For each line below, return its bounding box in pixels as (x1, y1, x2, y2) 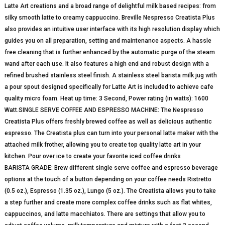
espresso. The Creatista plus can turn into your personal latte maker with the (4, 129, 218, 137)
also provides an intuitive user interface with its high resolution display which (4, 25, 220, 33)
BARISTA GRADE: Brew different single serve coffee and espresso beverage (4, 164, 218, 171)
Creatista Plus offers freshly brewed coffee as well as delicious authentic (4, 118, 212, 125)
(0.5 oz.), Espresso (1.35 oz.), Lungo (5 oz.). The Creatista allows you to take (4, 187, 216, 194)
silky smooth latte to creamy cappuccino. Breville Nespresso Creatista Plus (4, 14, 215, 21)
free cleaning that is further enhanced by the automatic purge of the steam (4, 48, 215, 56)
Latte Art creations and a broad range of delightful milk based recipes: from (4, 2, 216, 10)
